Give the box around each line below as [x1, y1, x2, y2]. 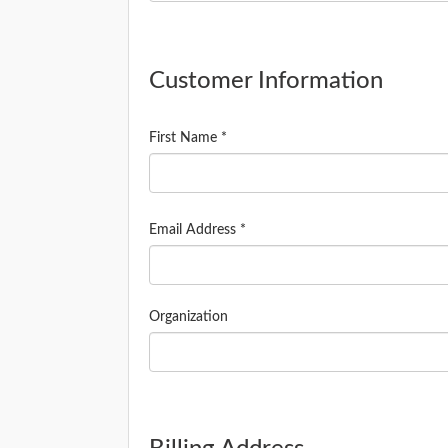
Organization [149, 310, 228, 324]
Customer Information [149, 69, 383, 93]
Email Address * [149, 223, 246, 237]
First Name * [149, 131, 227, 145]
